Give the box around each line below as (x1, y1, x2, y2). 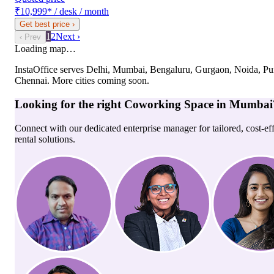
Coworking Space (124, 98, 213, 111)
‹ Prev (20, 32, 41, 42)
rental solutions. (15, 133, 75, 144)
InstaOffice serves (15, 64, 86, 75)
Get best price (20, 20, 70, 29)
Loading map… (15, 43, 76, 54)
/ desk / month (54, 6, 109, 17)
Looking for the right (15, 98, 124, 111)
